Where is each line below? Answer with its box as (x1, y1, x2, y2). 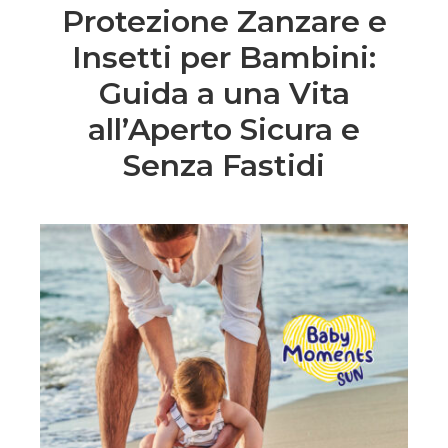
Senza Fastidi (123, 146, 325, 184)
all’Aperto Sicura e (88, 110, 360, 148)
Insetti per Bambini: (72, 38, 376, 76)
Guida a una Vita (98, 74, 350, 112)
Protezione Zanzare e (61, 2, 387, 40)
